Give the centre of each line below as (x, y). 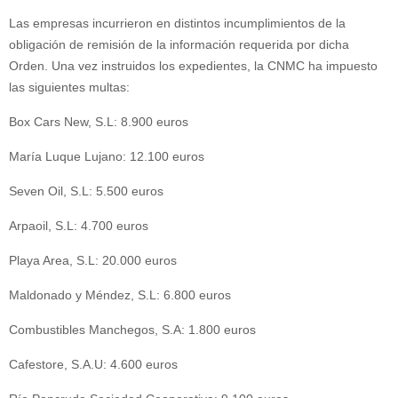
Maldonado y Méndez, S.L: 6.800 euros (120, 295)
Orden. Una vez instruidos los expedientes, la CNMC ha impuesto (193, 66)
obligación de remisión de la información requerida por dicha (179, 44)
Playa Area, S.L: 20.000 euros (93, 260)
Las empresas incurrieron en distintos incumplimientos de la (177, 23)
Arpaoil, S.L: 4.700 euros (79, 226)
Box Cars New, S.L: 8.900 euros (99, 122)
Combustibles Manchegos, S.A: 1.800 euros (132, 330)
